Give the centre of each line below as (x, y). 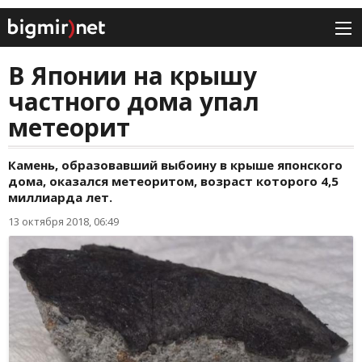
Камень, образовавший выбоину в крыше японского (175, 165)
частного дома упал (134, 102)
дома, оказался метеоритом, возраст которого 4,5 (173, 181)
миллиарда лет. (60, 198)
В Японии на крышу (133, 76)
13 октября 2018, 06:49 (63, 222)
